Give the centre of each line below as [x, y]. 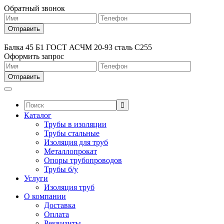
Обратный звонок [34, 8]
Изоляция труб [69, 187]
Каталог [38, 115]
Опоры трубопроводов [83, 160]
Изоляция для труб [76, 142]
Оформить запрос [34, 56]
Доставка [60, 205]
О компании [45, 196]
